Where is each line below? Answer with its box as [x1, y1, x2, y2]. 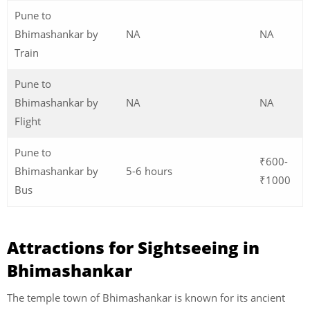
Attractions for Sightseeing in [7, 236, 259, 259]
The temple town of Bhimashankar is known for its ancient [7, 291, 285, 305]
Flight [15, 113, 41, 128]
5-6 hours [126, 163, 172, 178]
